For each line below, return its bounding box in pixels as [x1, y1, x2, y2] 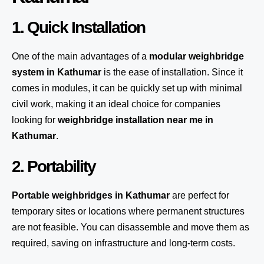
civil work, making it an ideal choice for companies [12, 99, 220, 109]
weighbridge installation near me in [58, 115, 213, 125]
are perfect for [170, 190, 229, 200]
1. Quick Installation [12, 18, 145, 37]
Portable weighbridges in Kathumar [12, 190, 170, 200]
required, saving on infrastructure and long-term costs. [12, 238, 235, 248]
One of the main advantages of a [12, 51, 149, 61]
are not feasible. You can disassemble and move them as [12, 222, 249, 232]
